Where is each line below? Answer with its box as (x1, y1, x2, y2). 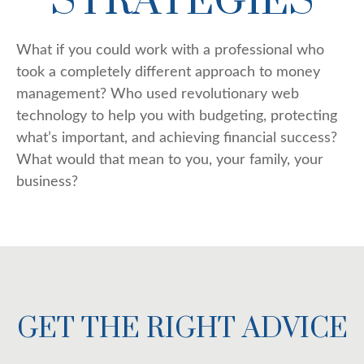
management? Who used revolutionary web (16, 87, 299, 102)
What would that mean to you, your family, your (16, 153, 323, 167)
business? (16, 175, 78, 189)
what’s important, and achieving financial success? (16, 131, 337, 145)
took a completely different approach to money (16, 65, 320, 80)
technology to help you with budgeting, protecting (16, 109, 337, 123)
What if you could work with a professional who (16, 43, 324, 58)
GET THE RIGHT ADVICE (16, 311, 348, 347)
